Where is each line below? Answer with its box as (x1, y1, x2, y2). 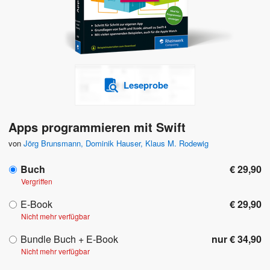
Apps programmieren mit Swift (8, 118, 186, 136)
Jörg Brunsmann (24, 137, 81, 149)
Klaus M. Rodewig (145, 137, 209, 149)
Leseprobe (123, 78, 168, 92)
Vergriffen (21, 176, 52, 187)
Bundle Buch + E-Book (20, 232, 118, 246)
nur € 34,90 (212, 232, 262, 246)
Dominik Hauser (86, 137, 140, 149)
